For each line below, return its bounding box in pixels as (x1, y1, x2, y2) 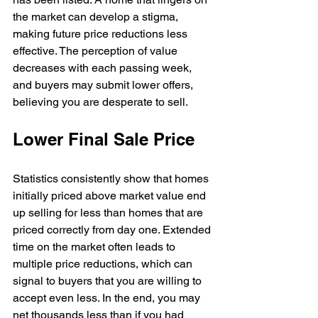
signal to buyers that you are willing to (13, 274, 204, 287)
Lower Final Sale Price (13, 129, 194, 149)
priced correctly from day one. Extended (13, 223, 214, 236)
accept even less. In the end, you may (13, 291, 203, 305)
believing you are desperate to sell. (13, 95, 188, 109)
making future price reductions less (13, 27, 190, 40)
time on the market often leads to (13, 240, 178, 253)
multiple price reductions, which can (13, 257, 195, 270)
